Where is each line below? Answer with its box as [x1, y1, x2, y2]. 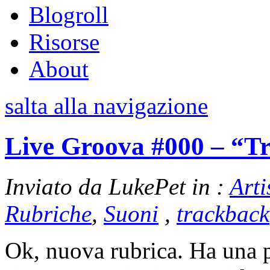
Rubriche [5, 200, 92, 227]
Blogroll [29, 2, 108, 28]
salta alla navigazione [5, 93, 208, 119]
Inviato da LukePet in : [5, 173, 230, 199]
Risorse [29, 29, 99, 55]
